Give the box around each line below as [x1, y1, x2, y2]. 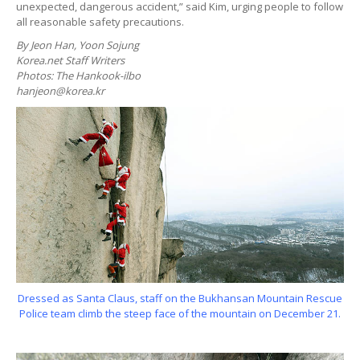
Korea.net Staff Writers [16, 52, 125, 67]
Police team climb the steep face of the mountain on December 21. [19, 306, 341, 321]
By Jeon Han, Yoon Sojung [16, 37, 139, 52]
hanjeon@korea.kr [16, 83, 104, 98]
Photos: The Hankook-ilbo [16, 67, 141, 83]
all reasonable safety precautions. [16, 14, 184, 29]
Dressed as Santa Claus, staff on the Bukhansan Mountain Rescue [18, 291, 342, 306]
